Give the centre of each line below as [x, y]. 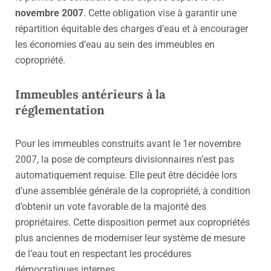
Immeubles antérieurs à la [90, 94]
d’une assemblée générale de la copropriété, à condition [133, 191]
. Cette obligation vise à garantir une [160, 13]
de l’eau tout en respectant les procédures [103, 254]
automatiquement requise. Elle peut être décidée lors [126, 175]
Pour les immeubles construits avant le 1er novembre [128, 144]
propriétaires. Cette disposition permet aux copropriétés [132, 223]
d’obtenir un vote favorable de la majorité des [111, 207]
